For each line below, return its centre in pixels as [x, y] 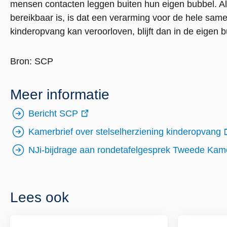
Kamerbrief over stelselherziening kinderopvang [125, 132]
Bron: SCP [32, 61]
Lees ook [40, 197]
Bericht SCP [53, 113]
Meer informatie [60, 94]
